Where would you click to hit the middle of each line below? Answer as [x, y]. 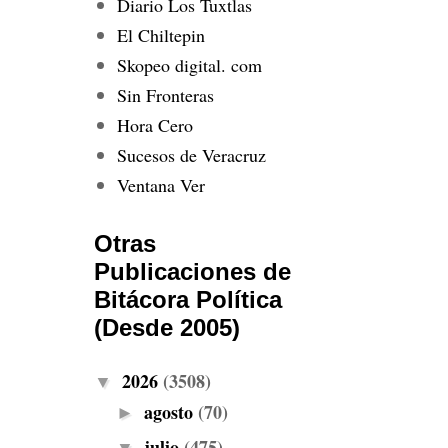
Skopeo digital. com [189, 64]
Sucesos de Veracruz [191, 154]
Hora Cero [154, 124]
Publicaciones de [192, 271]
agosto [170, 411]
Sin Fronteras [165, 94]
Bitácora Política [188, 299]
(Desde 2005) [167, 327]
